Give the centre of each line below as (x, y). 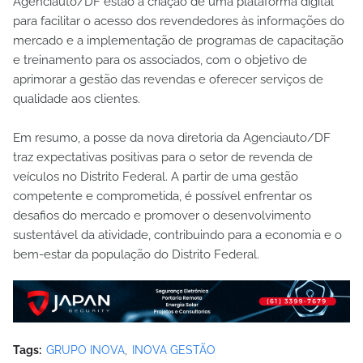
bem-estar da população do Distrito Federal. (136, 255)
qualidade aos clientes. (77, 99)
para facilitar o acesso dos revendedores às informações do (179, 21)
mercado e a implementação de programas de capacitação (178, 41)
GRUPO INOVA (85, 350)
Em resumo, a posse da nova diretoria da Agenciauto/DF (172, 138)
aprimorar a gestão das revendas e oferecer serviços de (168, 80)
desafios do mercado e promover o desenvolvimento (162, 216)
